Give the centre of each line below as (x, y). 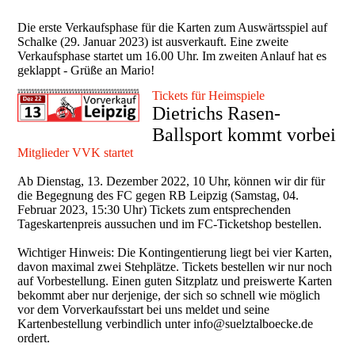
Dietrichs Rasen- (217, 114)
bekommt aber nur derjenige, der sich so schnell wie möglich (169, 296)
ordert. (34, 338)
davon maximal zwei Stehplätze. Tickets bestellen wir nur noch (175, 267)
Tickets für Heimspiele (209, 96)
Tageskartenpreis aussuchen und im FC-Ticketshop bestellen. (170, 224)
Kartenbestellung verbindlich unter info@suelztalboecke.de (166, 324)
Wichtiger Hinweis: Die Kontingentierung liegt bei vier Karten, (175, 253)
